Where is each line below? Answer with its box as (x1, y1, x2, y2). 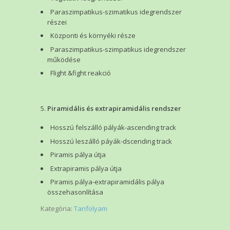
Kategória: (41, 204, 74, 214)
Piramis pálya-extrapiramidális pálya (50, 177, 164, 187)
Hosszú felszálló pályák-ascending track (50, 123, 176, 132)
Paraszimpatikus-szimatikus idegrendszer (50, 7, 182, 16)
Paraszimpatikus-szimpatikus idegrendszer (50, 44, 186, 54)
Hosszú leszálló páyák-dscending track (50, 136, 172, 146)
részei (47, 17, 67, 27)
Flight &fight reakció (50, 68, 111, 78)
